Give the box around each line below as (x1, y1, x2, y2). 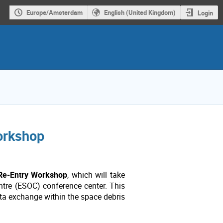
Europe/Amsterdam (26, 8, 83, 17)
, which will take (67, 170, 125, 181)
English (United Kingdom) (104, 8, 176, 17)
